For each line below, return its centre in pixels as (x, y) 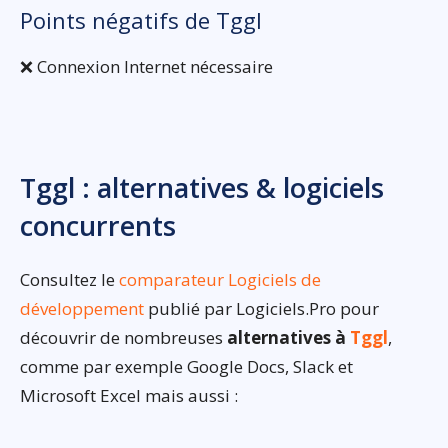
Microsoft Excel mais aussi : (129, 396)
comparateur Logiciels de (220, 280)
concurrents (98, 226)
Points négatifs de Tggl (141, 20)
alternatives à (288, 338)
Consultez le (69, 280)
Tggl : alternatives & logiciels (202, 188)
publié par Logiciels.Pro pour (261, 309)
